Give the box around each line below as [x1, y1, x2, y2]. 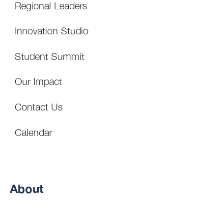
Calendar [15, 126, 52, 138]
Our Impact [15, 76, 62, 87]
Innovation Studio [15, 25, 88, 37]
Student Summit [15, 50, 84, 62]
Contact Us [15, 101, 63, 112]
